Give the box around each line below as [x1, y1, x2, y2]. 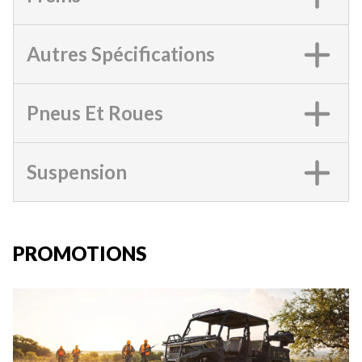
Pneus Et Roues [27, 101, 163, 124]
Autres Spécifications [27, 42, 215, 65]
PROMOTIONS [13, 242, 146, 265]
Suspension [27, 160, 127, 183]
